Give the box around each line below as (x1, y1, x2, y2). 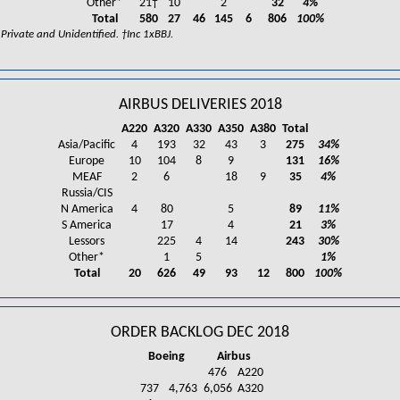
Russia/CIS (61, 186, 112, 200)
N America (60, 202, 113, 216)
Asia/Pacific (58, 137, 115, 152)
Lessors (69, 234, 104, 248)
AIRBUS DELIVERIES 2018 (118, 96, 282, 112)
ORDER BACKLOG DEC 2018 (111, 324, 289, 340)
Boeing (148, 349, 185, 363)
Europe (69, 154, 104, 168)
